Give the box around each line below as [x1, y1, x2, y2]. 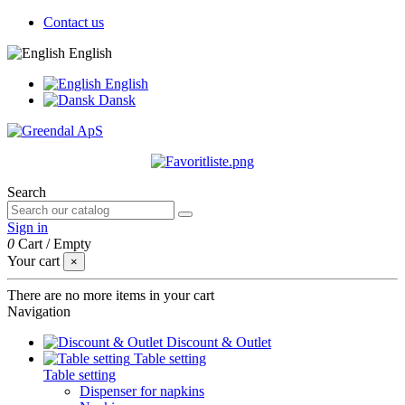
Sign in [7, 220, 48, 235]
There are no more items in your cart [7, 287, 214, 303]
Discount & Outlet [166, 334, 271, 350]
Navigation [7, 304, 71, 319]
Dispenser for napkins [80, 383, 204, 399]
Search [7, 184, 46, 200]
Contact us [43, 14, 104, 30]
